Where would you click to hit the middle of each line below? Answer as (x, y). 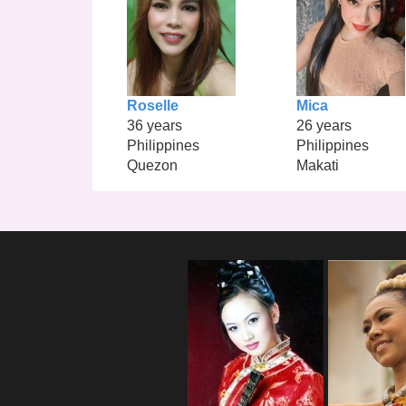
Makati (317, 166)
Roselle (153, 106)
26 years (324, 126)
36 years (155, 126)
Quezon (153, 166)
